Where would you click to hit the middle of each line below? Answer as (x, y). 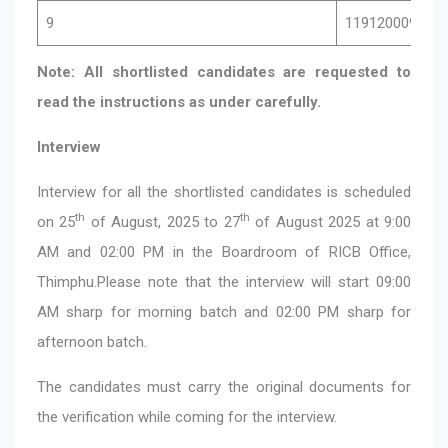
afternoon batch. (92, 341)
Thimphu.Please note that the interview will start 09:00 (224, 281)
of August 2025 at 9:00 (330, 221)
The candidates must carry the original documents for (224, 386)
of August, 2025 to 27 (162, 221)
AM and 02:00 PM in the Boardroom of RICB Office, (224, 251)
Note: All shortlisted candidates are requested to (224, 71)
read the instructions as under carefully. (179, 101)
